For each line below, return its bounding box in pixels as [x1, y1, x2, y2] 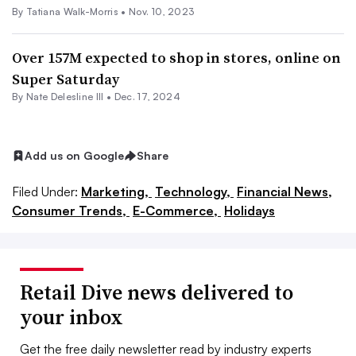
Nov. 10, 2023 [129, 6, 195, 17]
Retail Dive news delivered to [20, 277, 293, 307]
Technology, [155, 183, 234, 199]
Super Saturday [12, 69, 119, 89]
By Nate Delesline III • [12, 91, 114, 103]
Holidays [224, 202, 275, 219]
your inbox [20, 302, 123, 331]
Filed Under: [12, 183, 78, 199]
